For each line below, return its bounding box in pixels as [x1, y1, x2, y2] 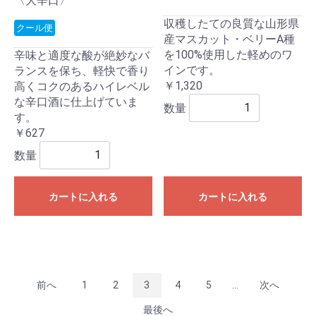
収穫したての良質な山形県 [164, 16, 299, 30]
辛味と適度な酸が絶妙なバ [14, 48, 150, 62]
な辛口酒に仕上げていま [14, 95, 138, 109]
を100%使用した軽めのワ [164, 47, 293, 61]
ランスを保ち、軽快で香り [14, 63, 150, 78]
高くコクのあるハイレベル [14, 79, 150, 93]
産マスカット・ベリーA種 [164, 32, 295, 46]
